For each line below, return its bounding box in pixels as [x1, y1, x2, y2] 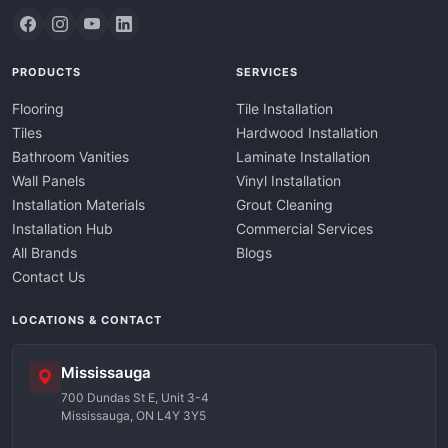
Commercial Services [236, 220, 373, 237]
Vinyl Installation [236, 172, 341, 189]
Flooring [12, 100, 64, 117]
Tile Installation [236, 100, 333, 117]
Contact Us [12, 268, 85, 285]
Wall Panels [12, 172, 85, 189]
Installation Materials [12, 196, 145, 213]
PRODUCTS [12, 65, 81, 79]
